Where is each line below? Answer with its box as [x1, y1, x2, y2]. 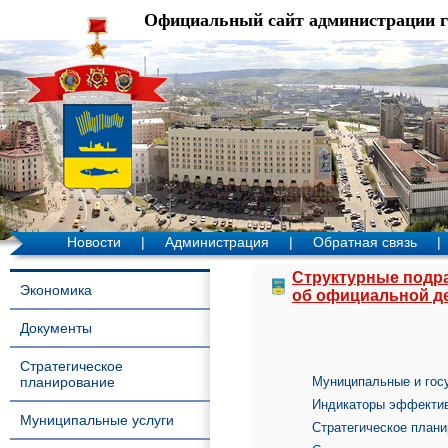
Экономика [20, 282, 92, 298]
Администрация [165, 234, 269, 250]
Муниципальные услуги [20, 412, 174, 428]
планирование [20, 374, 115, 390]
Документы [20, 320, 92, 336]
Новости [67, 234, 121, 250]
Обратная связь [313, 234, 417, 250]
